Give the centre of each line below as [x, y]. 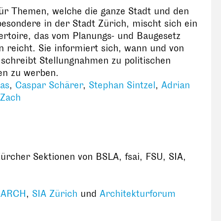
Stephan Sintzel [122, 85]
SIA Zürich [55, 194]
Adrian [176, 85]
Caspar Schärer [49, 85]
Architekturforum [138, 194]
